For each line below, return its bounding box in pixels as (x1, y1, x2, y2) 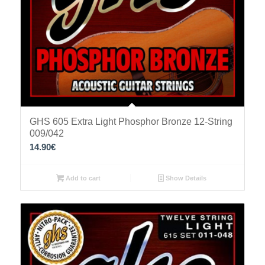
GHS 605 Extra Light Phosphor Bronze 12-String (29, 116, 232, 127)
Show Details (164, 174, 207, 182)
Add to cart (63, 174, 101, 182)
